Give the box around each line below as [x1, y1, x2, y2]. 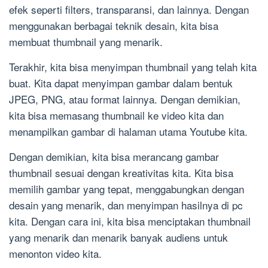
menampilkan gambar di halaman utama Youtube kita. [9, 124, 248, 139]
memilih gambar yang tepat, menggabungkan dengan [9, 181, 244, 197]
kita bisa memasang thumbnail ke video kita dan [9, 108, 224, 123]
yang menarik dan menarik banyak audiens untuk [9, 230, 228, 245]
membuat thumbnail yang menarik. [9, 34, 163, 50]
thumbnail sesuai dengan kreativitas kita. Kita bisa [9, 165, 233, 181]
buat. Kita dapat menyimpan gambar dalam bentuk [9, 75, 233, 91]
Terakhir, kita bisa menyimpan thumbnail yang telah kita [9, 59, 257, 75]
